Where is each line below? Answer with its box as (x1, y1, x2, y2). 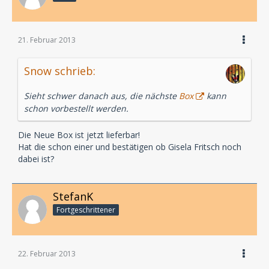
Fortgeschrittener (56, 205, 115, 216)
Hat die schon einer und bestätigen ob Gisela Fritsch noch (18, 141, 241, 153)
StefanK (53, 189, 93, 204)
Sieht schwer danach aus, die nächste (24, 89, 179, 101)
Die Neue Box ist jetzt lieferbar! (18, 128, 140, 141)
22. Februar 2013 (18, 249, 76, 259)
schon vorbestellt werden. (24, 102, 128, 114)
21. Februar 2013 (18, 34, 76, 45)
